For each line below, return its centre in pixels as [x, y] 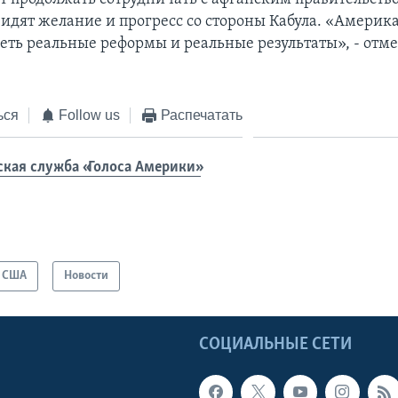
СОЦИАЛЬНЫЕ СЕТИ [275, 345]
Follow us [90, 115]
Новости [87, 276]
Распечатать [201, 115]
